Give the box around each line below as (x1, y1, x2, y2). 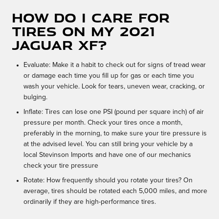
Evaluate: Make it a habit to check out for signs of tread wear (23, 62, 206, 69)
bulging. (23, 94, 47, 101)
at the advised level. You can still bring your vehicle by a (23, 141, 193, 148)
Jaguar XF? (12, 36, 107, 54)
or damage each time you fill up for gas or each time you (23, 72, 194, 80)
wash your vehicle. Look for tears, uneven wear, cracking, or (23, 83, 205, 90)
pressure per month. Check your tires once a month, (23, 119, 182, 127)
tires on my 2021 (12, 22, 155, 41)
